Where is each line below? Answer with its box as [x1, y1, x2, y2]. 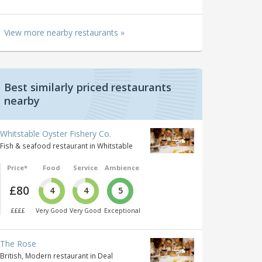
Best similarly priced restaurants [4, 80, 171, 94]
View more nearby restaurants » [4, 26, 125, 38]
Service [73, 163, 98, 172]
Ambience [105, 163, 139, 172]
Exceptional [104, 206, 140, 215]
